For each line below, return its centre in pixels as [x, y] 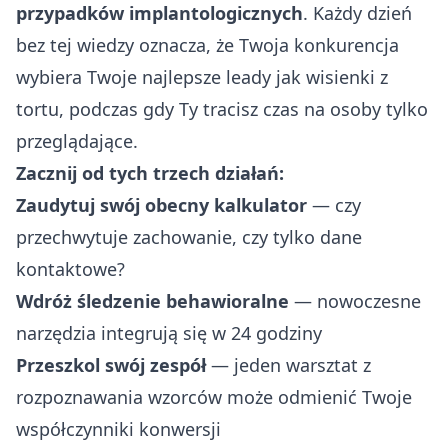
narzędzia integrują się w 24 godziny [169, 332]
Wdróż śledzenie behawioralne [152, 300]
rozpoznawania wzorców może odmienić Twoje [214, 396]
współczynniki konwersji [118, 428]
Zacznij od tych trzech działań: [150, 172]
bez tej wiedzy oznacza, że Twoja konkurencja [207, 44]
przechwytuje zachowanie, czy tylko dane [189, 236]
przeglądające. [77, 140]
